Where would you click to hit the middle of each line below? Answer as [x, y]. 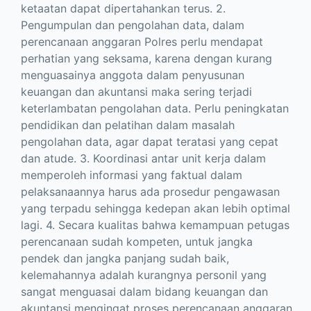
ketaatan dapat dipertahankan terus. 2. [123, 9]
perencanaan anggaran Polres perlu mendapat [142, 42]
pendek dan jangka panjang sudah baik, [125, 259]
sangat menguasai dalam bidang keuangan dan [144, 292]
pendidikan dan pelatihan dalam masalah [128, 125]
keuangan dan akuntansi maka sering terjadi [136, 92]
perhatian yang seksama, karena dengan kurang [146, 59]
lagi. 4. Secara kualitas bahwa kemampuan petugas [155, 225]
